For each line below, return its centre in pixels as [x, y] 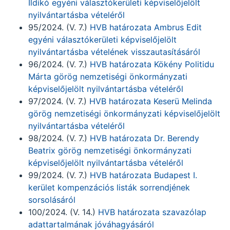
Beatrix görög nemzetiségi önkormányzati [110, 150]
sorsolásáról [52, 200]
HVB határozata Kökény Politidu [152, 64]
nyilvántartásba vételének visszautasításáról [114, 52]
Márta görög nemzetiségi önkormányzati [108, 76]
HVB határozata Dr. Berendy [145, 138]
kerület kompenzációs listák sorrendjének [109, 187]
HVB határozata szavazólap [152, 212]
